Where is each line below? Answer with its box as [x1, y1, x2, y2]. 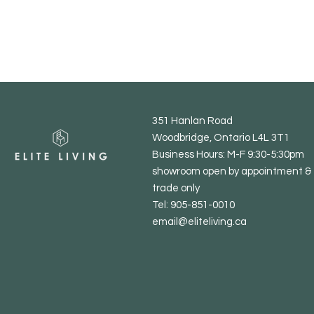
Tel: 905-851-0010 [152, 199, 235, 210]
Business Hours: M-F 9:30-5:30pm [152, 149, 304, 160]
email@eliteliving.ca [152, 216, 249, 227]
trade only [152, 182, 200, 193]
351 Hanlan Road [152, 115, 233, 126]
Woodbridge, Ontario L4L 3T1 [152, 132, 289, 143]
